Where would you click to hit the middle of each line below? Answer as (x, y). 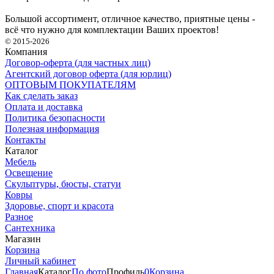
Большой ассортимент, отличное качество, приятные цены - (130, 18)
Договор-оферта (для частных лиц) (78, 62)
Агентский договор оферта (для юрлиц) (88, 73)
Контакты (25, 139)
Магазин (23, 239)
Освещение (29, 172)
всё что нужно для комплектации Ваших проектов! (112, 29)
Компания (26, 51)
